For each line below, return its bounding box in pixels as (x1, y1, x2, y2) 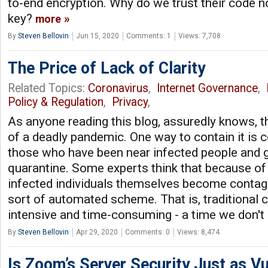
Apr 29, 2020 (76, 227, 118, 236)
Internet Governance (157, 81, 258, 95)
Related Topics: (8, 81, 88, 95)
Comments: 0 (125, 227, 170, 236)
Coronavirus (88, 81, 148, 95)
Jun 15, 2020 (76, 31, 119, 40)
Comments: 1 (126, 31, 171, 40)
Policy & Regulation (8, 95, 103, 109)
